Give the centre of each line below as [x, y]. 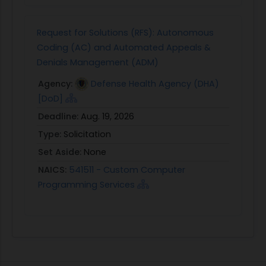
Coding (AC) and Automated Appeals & [124, 47]
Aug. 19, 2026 [107, 116]
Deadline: [59, 116]
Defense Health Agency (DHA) [155, 83]
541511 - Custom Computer [127, 170]
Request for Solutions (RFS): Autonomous [125, 32]
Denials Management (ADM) [98, 62]
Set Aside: [61, 152]
